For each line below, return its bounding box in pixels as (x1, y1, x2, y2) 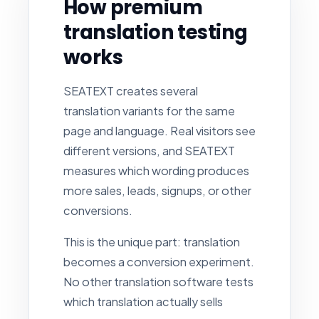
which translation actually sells (63, 293, 223, 309)
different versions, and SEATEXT (63, 142, 235, 158)
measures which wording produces (63, 162, 249, 178)
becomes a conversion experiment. (63, 253, 254, 269)
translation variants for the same (63, 103, 235, 118)
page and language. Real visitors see (63, 122, 256, 138)
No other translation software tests (63, 273, 253, 289)
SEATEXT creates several (63, 83, 198, 98)
